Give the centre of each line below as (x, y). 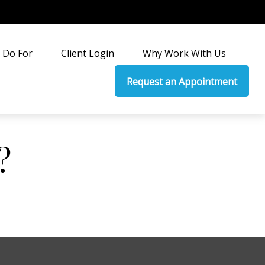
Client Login (88, 54)
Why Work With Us (185, 54)
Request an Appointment (182, 81)
